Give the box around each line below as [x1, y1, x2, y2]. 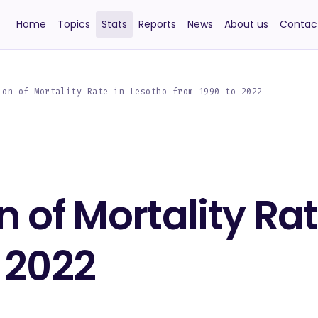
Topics [57, 17, 90, 31]
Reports [138, 17, 176, 31]
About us [224, 17, 268, 31]
